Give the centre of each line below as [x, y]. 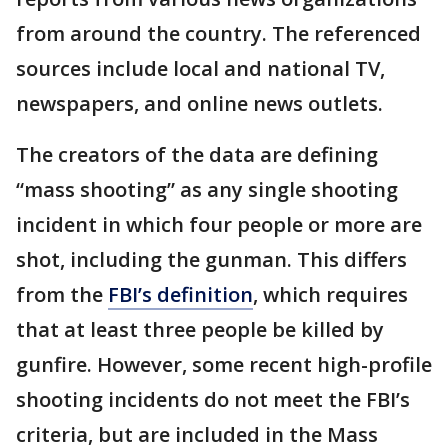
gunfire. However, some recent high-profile [224, 365]
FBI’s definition [180, 295]
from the [62, 295]
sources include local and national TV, [200, 69]
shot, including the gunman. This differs [211, 260]
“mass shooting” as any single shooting [207, 190]
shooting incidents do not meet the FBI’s [213, 400]
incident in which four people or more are [219, 225]
